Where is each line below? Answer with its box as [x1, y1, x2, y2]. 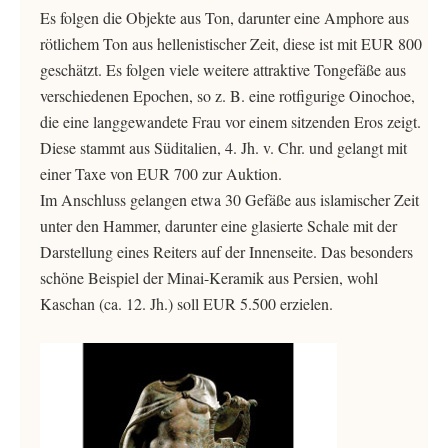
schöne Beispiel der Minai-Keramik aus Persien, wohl [40, 267, 378, 288]
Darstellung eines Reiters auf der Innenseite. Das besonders [40, 241, 413, 262]
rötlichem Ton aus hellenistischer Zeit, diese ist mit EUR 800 [40, 33, 422, 54]
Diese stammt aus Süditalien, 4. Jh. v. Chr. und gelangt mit [40, 137, 407, 158]
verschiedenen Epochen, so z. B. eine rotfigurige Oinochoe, [40, 85, 415, 106]
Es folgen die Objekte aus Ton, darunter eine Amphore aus [40, 7, 409, 28]
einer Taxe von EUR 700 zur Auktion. [40, 163, 282, 184]
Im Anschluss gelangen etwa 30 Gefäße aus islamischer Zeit [40, 189, 419, 210]
